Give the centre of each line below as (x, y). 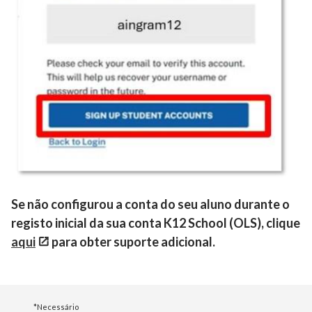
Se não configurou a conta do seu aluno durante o (150, 204)
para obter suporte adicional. (132, 241)
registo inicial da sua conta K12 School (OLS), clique (156, 223)
